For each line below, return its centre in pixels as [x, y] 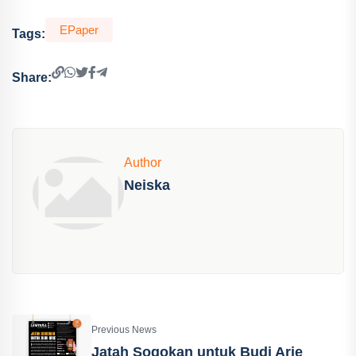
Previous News [124, 330]
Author [143, 163]
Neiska [147, 185]
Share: [32, 77]
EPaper [79, 30]
